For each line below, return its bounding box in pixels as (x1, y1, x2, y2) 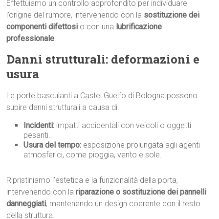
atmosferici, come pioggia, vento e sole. (23, 150, 162, 159)
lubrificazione (116, 22, 162, 31)
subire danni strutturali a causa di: (6, 103, 119, 112)
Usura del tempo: (23, 140, 82, 150)
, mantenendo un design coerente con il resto (46, 199, 201, 208)
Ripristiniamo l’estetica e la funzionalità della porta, (6, 175, 178, 185)
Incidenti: (23, 121, 55, 130)
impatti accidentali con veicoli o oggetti (54, 121, 192, 130)
